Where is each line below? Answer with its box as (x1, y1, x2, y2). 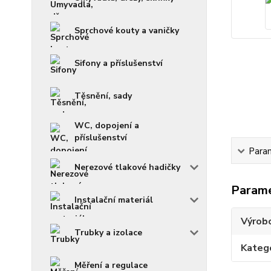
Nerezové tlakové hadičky (74, 162, 180, 174)
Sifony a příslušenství (74, 57, 163, 70)
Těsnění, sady (74, 90, 132, 102)
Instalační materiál (74, 194, 153, 206)
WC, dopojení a (74, 120, 139, 132)
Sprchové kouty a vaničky (74, 25, 179, 37)
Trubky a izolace (74, 227, 142, 239)
